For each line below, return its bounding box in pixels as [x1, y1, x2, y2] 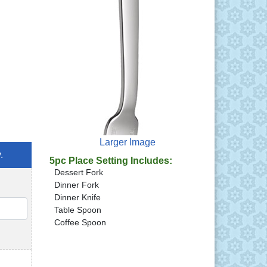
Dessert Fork [54, 167, 103, 177]
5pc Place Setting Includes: [49, 155, 172, 166]
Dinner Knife [54, 192, 101, 202]
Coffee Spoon [54, 217, 106, 227]
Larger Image [100, 136, 156, 147]
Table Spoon [54, 204, 101, 215]
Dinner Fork [54, 179, 99, 190]
